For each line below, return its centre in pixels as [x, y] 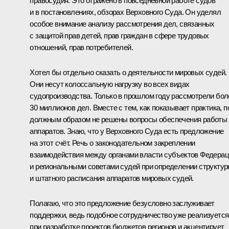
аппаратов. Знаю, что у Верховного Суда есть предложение [127, 131]
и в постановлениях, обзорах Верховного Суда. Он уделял [125, 12]
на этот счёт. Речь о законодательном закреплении [112, 143]
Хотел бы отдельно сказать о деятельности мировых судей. [128, 72]
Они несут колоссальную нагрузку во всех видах [110, 84]
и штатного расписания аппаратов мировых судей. [112, 178]
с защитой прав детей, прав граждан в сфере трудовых [119, 35]
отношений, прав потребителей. [81, 47]
